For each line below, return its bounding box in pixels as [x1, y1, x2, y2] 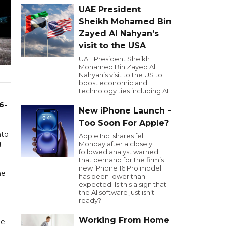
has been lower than [79, 172, 145, 180]
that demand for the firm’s [79, 156, 164, 164]
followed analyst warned [79, 148, 158, 156]
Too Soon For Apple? [79, 118, 169, 128]
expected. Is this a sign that [79, 180, 166, 188]
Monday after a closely [79, 140, 152, 148]
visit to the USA [79, 41, 146, 50]
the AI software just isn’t [79, 188, 154, 196]
